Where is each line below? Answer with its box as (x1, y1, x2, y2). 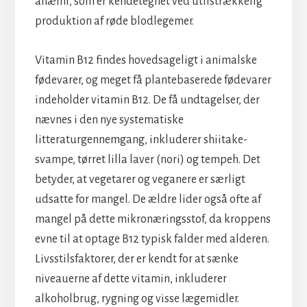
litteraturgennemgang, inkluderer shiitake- (34, 133, 247, 146)
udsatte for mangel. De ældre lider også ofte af (34, 193, 261, 206)
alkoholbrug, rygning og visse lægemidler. (34, 292, 239, 305)
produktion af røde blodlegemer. (34, 14, 194, 27)
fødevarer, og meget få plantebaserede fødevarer (34, 73, 271, 86)
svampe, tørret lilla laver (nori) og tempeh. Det (34, 153, 260, 166)
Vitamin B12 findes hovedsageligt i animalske (34, 53, 257, 66)
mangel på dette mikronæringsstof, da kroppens (34, 212, 271, 225)
